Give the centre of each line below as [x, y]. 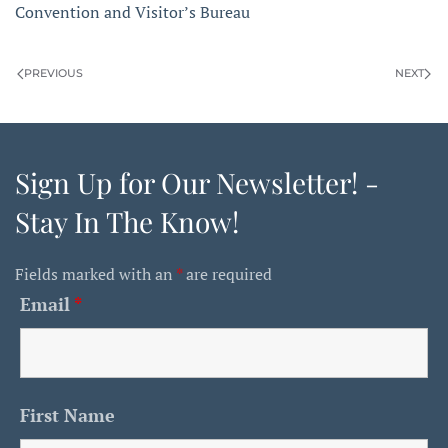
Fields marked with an [95, 274]
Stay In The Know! [127, 222]
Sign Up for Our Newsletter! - [197, 183]
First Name [67, 415]
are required [227, 274]
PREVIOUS [53, 73]
